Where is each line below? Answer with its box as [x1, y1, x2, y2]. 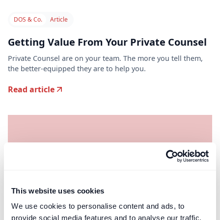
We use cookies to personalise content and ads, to [11, 202, 185, 210]
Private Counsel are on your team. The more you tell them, [8, 54, 203, 63]
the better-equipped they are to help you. [8, 64, 146, 74]
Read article [8, 84, 55, 95]
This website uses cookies [11, 186, 105, 195]
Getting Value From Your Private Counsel [8, 35, 207, 49]
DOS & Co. [14, 15, 42, 24]
